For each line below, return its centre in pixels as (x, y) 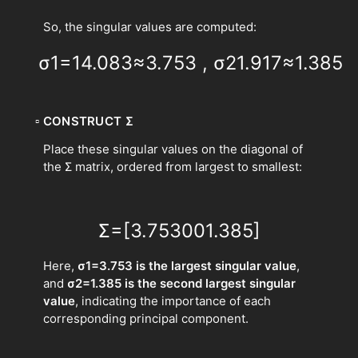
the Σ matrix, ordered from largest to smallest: (173, 166)
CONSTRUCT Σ (88, 121)
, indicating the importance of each (173, 300)
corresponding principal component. (146, 318)
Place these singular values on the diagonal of (173, 149)
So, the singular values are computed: (150, 26)
